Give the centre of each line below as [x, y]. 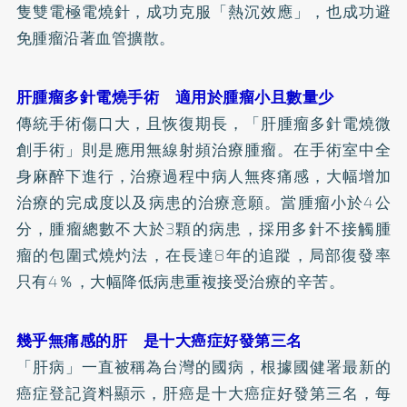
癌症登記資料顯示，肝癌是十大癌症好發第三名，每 [203, 393]
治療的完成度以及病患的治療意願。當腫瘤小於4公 [203, 202]
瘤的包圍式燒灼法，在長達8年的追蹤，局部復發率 [203, 255]
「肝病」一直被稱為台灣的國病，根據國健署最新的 [203, 367]
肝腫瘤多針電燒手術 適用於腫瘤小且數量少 [175, 97]
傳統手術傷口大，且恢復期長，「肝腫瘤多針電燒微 [203, 123]
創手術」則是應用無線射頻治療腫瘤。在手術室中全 [203, 149]
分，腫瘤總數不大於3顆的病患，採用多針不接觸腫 [203, 228]
